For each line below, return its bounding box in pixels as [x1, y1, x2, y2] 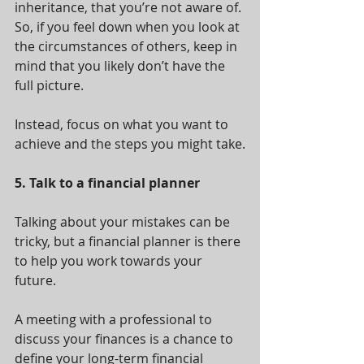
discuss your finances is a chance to [15, 330, 236, 348]
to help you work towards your [15, 252, 206, 270]
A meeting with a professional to [15, 310, 215, 328]
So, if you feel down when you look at [15, 18, 243, 36]
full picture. [15, 76, 84, 94]
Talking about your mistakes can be [15, 213, 233, 231]
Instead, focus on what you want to [15, 115, 232, 133]
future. [15, 271, 56, 289]
